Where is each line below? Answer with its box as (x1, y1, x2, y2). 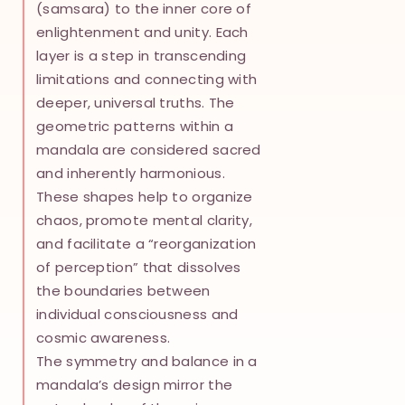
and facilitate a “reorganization (36, 234, 257, 253)
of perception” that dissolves (36, 258, 241, 277)
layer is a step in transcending (36, 46, 247, 65)
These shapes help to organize (36, 187, 253, 206)
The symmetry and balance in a (36, 352, 258, 371)
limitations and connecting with (36, 70, 258, 89)
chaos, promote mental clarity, (36, 211, 253, 230)
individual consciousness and (36, 305, 239, 324)
